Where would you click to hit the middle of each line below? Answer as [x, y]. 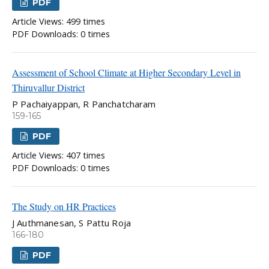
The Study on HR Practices [64, 207]
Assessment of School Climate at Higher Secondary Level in [126, 73]
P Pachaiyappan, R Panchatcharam [84, 104]
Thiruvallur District [48, 88]
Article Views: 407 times [59, 156]
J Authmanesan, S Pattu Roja [72, 223]
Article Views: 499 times [59, 22]
